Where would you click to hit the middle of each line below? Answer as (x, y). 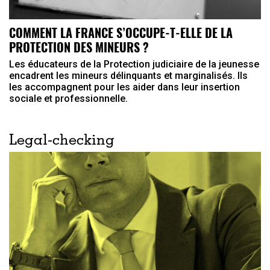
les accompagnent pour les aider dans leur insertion (124, 87)
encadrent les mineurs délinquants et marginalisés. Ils (128, 76)
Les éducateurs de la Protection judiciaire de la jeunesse (134, 64)
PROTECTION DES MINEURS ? (79, 47)
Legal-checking (62, 142)
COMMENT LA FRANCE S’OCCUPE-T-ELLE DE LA (121, 33)
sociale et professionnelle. (68, 99)
